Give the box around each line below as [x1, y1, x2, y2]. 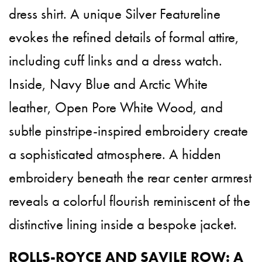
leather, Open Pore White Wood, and [9, 98, 223, 118]
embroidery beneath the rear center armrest [9, 168, 252, 188]
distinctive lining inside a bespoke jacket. [9, 215, 237, 235]
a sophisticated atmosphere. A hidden [9, 144, 222, 164]
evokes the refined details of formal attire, [9, 27, 240, 47]
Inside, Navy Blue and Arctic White [9, 74, 208, 94]
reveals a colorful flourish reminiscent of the [9, 191, 251, 211]
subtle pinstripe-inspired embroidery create [9, 121, 249, 141]
